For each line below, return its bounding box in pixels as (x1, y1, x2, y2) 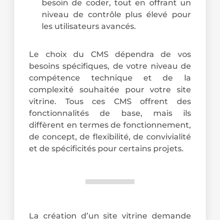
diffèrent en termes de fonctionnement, (29, 120, 191, 130)
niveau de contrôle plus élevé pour (42, 9, 191, 19)
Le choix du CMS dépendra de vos (29, 49, 191, 59)
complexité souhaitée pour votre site (29, 84, 191, 94)
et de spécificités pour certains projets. (29, 143, 184, 153)
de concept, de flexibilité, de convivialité (29, 132, 191, 141)
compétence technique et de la (29, 73, 191, 82)
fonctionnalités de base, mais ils (29, 108, 191, 118)
